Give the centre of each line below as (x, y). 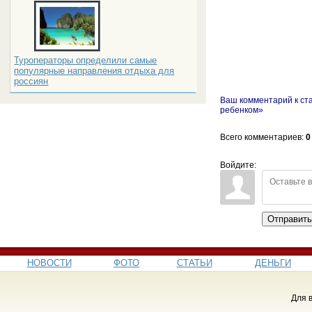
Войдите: (239, 165)
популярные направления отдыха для (94, 71)
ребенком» (242, 110)
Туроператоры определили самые (86, 60)
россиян (31, 81)
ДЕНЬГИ (273, 263)
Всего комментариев (261, 137)
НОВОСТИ (49, 263)
